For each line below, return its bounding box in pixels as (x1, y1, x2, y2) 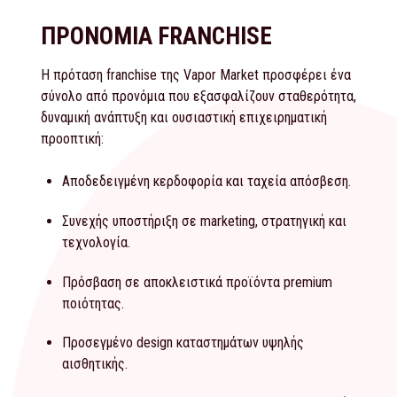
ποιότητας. (62, 294, 124, 312)
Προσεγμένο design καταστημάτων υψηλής (62, 334, 304, 352)
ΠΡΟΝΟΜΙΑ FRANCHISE (41, 22, 272, 51)
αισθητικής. (62, 355, 128, 373)
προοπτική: (41, 130, 104, 148)
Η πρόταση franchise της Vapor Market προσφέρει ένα (41, 66, 351, 84)
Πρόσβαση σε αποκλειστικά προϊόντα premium (62, 273, 332, 291)
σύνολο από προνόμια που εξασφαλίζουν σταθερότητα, (41, 88, 356, 105)
